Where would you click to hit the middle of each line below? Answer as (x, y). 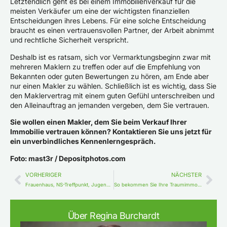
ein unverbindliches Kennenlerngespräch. (83, 141)
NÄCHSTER (186, 175)
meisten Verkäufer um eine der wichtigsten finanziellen (100, 11)
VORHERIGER (43, 175)
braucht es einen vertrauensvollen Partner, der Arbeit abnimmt (112, 30)
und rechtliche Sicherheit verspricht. (69, 40)
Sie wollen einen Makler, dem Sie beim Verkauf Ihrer (99, 122)
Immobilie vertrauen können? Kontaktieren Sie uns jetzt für (111, 132)
